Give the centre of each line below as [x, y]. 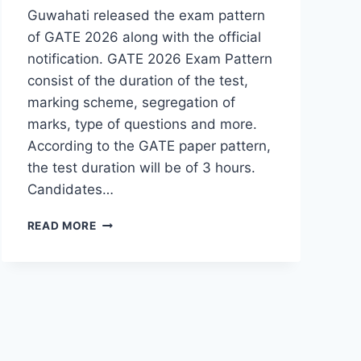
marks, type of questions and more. [142, 124]
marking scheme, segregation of [131, 103]
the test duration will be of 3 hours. [141, 168]
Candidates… [70, 190]
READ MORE [62, 226]
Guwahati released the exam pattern [146, 16]
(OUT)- [116, 290]
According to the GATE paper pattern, [149, 146]
